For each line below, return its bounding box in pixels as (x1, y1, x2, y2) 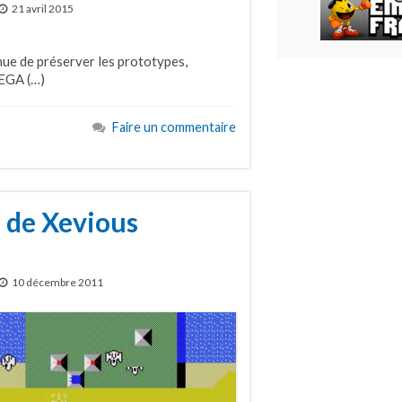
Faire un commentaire (112, 119, 236, 135)
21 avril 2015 (12, 2, 74, 16)
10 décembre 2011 (12, 275, 103, 289)
